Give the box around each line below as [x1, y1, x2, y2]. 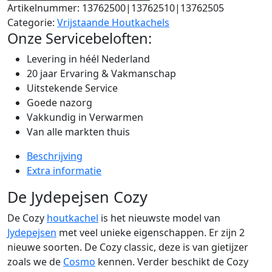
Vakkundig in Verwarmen [27, 110, 143, 124]
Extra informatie [27, 163, 101, 177]
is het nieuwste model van [98, 211, 220, 225]
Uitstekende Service [27, 81, 118, 95]
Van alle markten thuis [27, 124, 130, 138]
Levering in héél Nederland [27, 52, 150, 66]
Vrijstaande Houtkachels [57, 15, 169, 29]
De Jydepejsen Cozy [7, 186, 148, 207]
